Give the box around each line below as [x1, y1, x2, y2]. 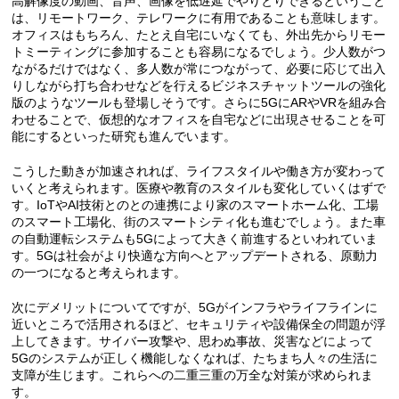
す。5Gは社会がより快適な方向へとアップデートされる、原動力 [12, 248, 379, 263]
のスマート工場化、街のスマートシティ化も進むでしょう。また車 [12, 214, 387, 229]
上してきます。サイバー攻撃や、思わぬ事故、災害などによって [12, 333, 374, 348]
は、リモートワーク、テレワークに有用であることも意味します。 [12, 10, 387, 25]
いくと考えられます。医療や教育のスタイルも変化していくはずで [12, 180, 387, 195]
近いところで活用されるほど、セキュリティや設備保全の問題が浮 [12, 316, 387, 331]
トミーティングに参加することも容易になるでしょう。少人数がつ [12, 44, 387, 59]
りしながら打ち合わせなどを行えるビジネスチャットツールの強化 [12, 77, 387, 93]
